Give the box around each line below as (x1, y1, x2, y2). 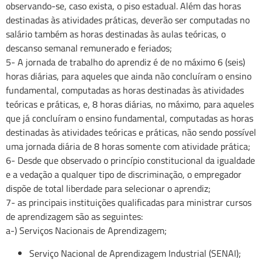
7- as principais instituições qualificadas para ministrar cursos (6, 195, 251, 210)
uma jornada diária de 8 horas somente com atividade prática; (6, 139, 250, 154)
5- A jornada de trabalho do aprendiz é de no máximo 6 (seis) (6, 55, 245, 70)
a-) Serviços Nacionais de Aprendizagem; (6, 223, 167, 238)
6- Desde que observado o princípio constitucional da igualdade (6, 153, 255, 168)
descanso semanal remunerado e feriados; (6, 41, 172, 56)
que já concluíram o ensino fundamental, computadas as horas (6, 111, 253, 126)
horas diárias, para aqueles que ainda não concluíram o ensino (6, 69, 251, 84)
